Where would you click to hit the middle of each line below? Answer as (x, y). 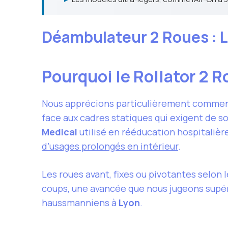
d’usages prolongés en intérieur (110, 146)
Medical (60, 132)
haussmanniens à (80, 203)
